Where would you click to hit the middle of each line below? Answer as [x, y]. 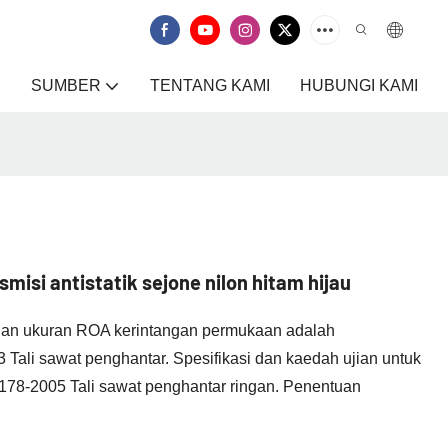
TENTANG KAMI [210, 85]
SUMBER [66, 85]
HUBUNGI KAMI [359, 85]
